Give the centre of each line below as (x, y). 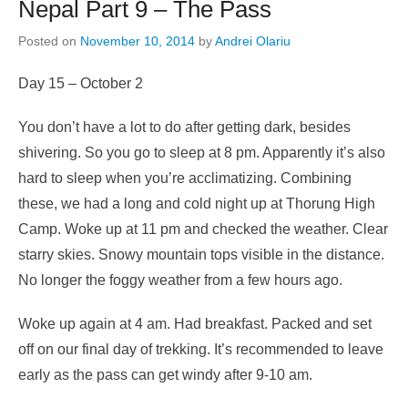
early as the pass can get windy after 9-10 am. (165, 375)
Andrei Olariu (253, 41)
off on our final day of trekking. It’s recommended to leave (201, 350)
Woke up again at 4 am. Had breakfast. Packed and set (195, 324)
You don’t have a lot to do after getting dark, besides (184, 127)
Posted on (49, 41)
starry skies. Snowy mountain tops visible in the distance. (201, 255)
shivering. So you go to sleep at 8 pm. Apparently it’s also (202, 153)
